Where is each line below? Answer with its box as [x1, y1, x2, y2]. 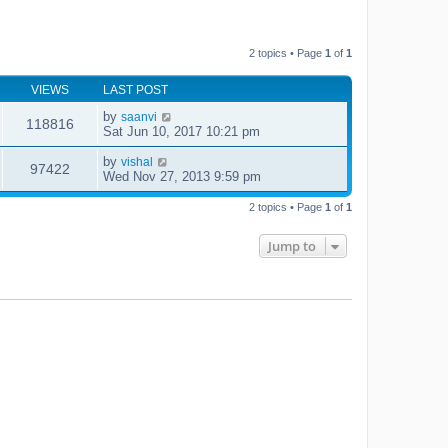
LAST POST [103, 82, 168, 97]
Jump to [268, 236, 316, 255]
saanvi [121, 109, 157, 124]
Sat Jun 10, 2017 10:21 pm [103, 123, 260, 139]
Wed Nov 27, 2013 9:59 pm [103, 168, 261, 184]
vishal [121, 154, 153, 169]
